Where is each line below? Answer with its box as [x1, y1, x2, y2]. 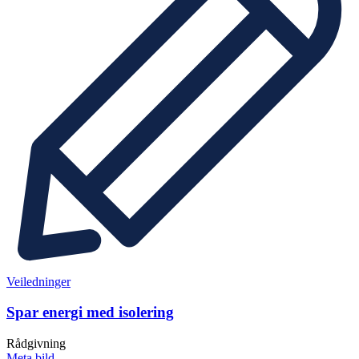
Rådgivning [6, 337, 66, 351]
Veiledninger [6, 274, 71, 288]
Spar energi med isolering [6, 304, 174, 321]
